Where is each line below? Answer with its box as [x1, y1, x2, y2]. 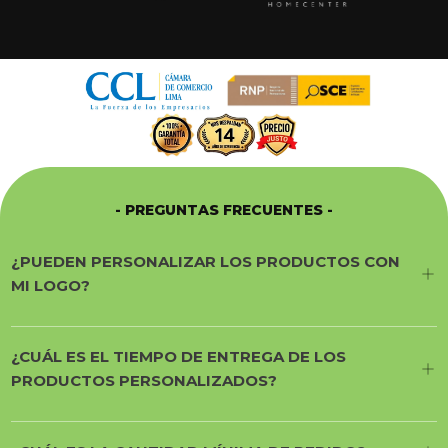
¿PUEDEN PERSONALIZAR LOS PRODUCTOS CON [11, 252, 400, 272]
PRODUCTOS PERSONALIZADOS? [11, 371, 277, 391]
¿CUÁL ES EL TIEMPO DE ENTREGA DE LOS [11, 347, 346, 367]
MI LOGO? [11, 276, 90, 296]
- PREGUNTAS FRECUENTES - [115, 201, 333, 220]
